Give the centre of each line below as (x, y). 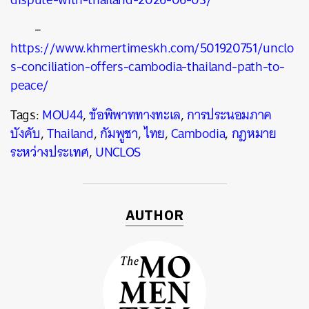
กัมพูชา (119, 133)
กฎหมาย (254, 133)
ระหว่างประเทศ (50, 152)
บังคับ (26, 133)
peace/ (30, 85)
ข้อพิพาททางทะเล (135, 115)
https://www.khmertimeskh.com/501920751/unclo (152, 48)
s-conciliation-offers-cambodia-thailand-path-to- (148, 67)
